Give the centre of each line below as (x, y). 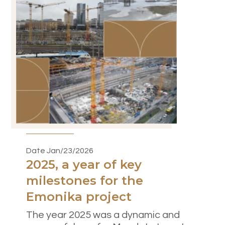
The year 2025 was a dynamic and (103, 215)
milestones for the (85, 180)
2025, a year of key (84, 164)
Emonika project (79, 196)
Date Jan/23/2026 (60, 150)
